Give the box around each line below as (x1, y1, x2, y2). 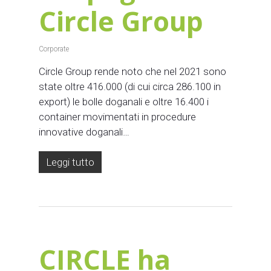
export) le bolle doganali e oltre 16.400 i (39, 95, 209, 108)
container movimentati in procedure (39, 110, 196, 123)
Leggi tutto (46, 155, 94, 168)
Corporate (39, 44, 69, 53)
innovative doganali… (39, 125, 129, 138)
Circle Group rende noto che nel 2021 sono (39, 65, 226, 77)
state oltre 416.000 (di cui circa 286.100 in (39, 80, 221, 93)
